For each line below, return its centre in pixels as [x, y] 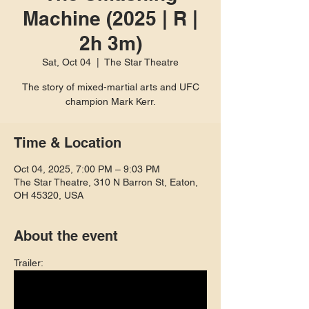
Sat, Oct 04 [67, 62]
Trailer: [29, 263]
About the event [66, 236]
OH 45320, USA [49, 195]
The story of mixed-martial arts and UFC [110, 87]
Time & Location [68, 143]
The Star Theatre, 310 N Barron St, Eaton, [106, 182]
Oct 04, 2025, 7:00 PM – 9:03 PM [87, 169]
